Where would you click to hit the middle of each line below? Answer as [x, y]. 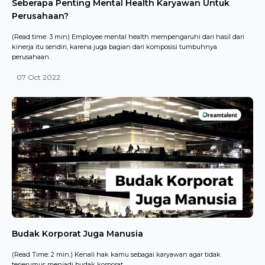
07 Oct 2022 [38, 77]
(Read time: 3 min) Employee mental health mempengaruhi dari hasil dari [128, 37]
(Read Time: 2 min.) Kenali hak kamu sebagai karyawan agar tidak [116, 254]
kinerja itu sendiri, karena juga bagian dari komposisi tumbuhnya [114, 47]
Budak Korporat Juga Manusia [77, 234]
